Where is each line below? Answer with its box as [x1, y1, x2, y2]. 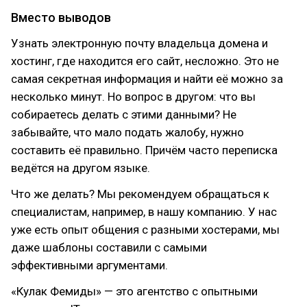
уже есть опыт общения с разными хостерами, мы [11, 223, 280, 236]
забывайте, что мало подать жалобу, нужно [11, 125, 244, 139]
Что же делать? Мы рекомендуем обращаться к [11, 187, 269, 201]
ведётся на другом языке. [11, 161, 150, 175]
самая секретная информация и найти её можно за [11, 72, 283, 86]
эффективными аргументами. [11, 258, 168, 272]
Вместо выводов [11, 10, 111, 25]
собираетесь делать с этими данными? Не [11, 108, 236, 121]
